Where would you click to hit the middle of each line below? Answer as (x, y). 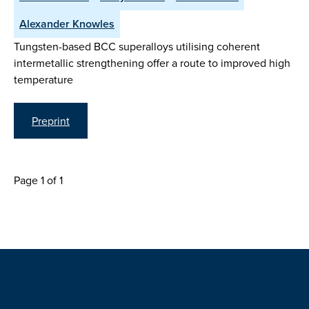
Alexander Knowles (67, 24)
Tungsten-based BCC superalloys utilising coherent (137, 47)
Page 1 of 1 (38, 180)
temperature (43, 80)
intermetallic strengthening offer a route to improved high (152, 63)
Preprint (51, 120)
